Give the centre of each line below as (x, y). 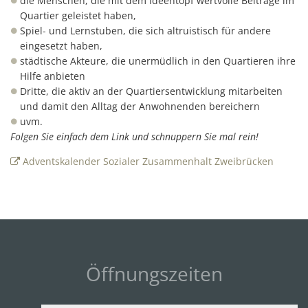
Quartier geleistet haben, (79, 15)
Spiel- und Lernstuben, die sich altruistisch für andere (145, 30)
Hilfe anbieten (53, 76)
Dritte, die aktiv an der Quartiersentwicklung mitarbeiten (151, 91)
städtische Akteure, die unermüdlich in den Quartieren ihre (157, 60)
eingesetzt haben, (63, 45)
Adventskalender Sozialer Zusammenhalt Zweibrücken (148, 161)
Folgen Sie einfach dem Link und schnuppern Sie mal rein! (136, 136)
